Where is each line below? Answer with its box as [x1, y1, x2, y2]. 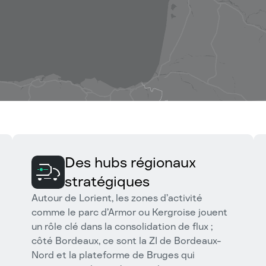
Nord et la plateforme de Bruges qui [31, 249, 195, 261]
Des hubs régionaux [65, 153, 196, 172]
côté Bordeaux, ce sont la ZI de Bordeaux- [31, 235, 221, 247]
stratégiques [65, 172, 150, 191]
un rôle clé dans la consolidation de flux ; [31, 220, 213, 233]
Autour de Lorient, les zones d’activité [31, 192, 202, 204]
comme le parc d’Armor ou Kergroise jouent [31, 206, 227, 218]
